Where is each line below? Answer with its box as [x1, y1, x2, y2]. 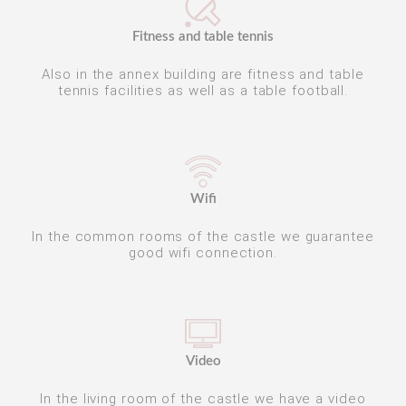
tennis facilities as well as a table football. [57, 82, 349, 99]
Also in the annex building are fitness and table [42, 66, 364, 82]
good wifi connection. [129, 245, 277, 261]
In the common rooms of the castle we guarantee [32, 228, 374, 245]
